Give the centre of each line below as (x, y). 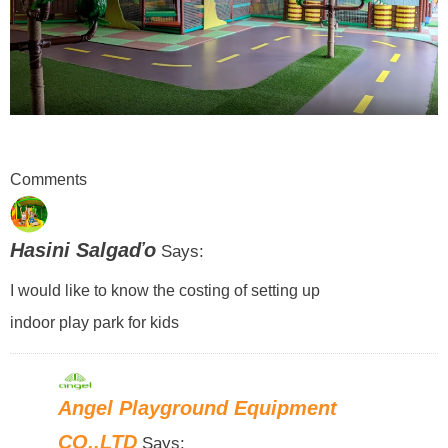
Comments (48, 178)
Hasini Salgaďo (82, 250)
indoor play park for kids (94, 322)
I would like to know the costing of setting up (164, 290)
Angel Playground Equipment (198, 408)
